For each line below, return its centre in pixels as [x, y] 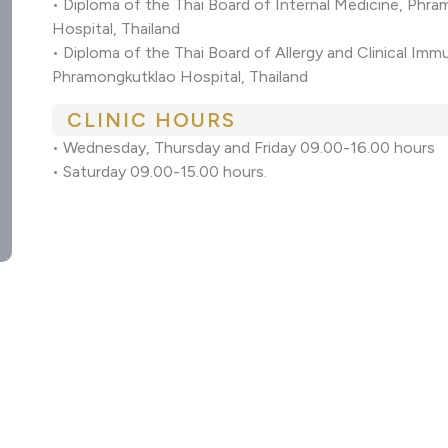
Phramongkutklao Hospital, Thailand [180, 77]
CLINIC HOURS [152, 120]
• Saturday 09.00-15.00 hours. [160, 172]
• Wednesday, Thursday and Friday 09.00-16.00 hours [244, 148]
